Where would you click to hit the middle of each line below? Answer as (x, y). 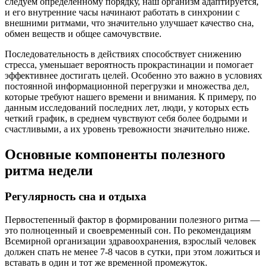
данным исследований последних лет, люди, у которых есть (127, 107)
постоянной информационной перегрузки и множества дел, (127, 86)
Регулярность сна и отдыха (76, 197)
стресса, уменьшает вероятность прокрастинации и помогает (129, 64)
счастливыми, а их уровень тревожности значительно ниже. (127, 129)
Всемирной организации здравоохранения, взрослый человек (131, 241)
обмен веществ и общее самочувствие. (83, 33)
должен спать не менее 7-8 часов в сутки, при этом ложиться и (133, 252)
